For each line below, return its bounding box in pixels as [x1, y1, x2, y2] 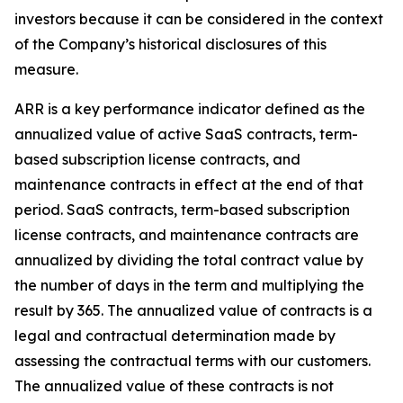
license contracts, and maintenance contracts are [14, 226, 359, 244]
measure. [14, 60, 78, 78]
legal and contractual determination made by [14, 327, 336, 345]
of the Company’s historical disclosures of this [14, 35, 327, 53]
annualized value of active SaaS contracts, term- [14, 125, 358, 143]
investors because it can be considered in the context [14, 10, 383, 28]
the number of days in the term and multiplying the [14, 276, 364, 294]
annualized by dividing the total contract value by [14, 251, 363, 269]
